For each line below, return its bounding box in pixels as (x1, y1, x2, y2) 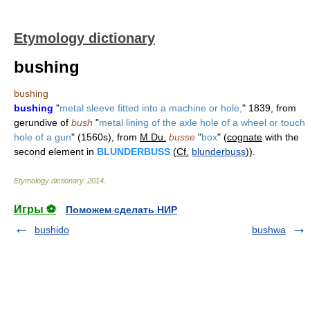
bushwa (252, 224, 286, 235)
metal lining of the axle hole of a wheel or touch (99, 117, 305, 128)
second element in (14, 146, 97, 157)
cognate (227, 131, 262, 143)
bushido (35, 224, 69, 235)
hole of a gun (14, 131, 71, 143)
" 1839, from (242, 102, 296, 113)
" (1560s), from (71, 131, 140, 143)
